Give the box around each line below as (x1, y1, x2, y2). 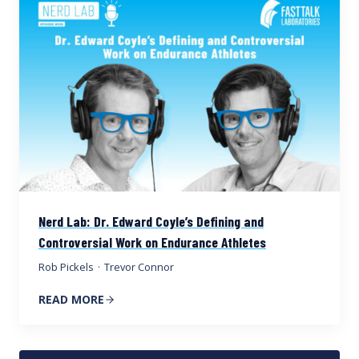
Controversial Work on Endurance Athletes (38, 233, 266, 252)
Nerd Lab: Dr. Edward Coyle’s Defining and (38, 212, 264, 231)
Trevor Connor (104, 260, 175, 275)
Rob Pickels (38, 260, 94, 275)
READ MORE (38, 292, 104, 308)
